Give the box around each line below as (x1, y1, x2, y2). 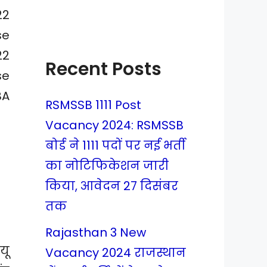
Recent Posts (45, 57, 162, 82)
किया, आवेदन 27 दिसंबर (45, 178, 178, 194)
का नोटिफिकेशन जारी (45, 157, 169, 174)
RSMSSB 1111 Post (45, 97, 141, 113)
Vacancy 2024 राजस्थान (45, 244, 186, 261)
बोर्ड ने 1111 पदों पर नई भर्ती (45, 137, 185, 154)
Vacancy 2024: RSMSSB (45, 117, 184, 133)
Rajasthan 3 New (45, 224, 146, 241)
